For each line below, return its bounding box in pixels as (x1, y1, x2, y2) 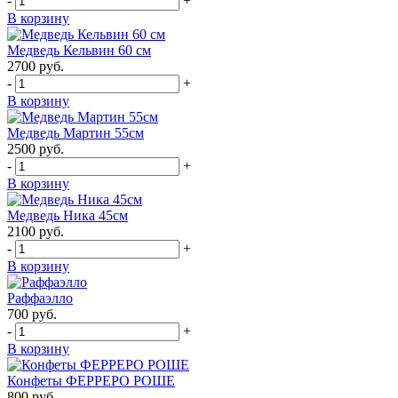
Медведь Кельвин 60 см (7, 43, 151, 59)
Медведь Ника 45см (7, 208, 128, 224)
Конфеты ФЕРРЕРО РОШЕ (7, 373, 175, 389)
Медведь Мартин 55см (7, 125, 144, 141)
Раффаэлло (7, 291, 73, 306)
